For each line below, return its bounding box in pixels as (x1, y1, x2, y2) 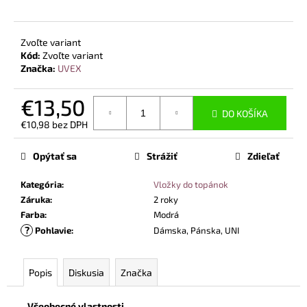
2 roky (153, 193, 178, 205)
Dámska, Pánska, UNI (153, 224, 239, 236)
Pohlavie (33, 224, 71, 236)
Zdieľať (247, 149, 280, 162)
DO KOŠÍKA (222, 107, 268, 119)
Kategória (21, 178, 62, 190)
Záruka (21, 193, 50, 205)
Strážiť (147, 149, 177, 162)
